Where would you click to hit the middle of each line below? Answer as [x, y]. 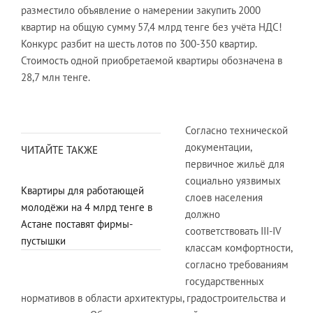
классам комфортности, [239, 248]
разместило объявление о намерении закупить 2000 [141, 10]
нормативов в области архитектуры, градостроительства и [153, 298]
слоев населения [224, 197]
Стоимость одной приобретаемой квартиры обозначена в [152, 60]
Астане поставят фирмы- [77, 224]
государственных [225, 281]
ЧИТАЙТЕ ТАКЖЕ [59, 150]
